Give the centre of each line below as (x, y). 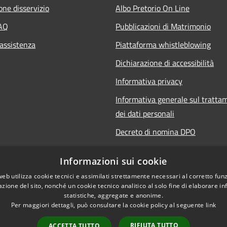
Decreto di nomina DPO (156, 131)
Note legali (134, 168)
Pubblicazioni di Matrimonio (163, 26)
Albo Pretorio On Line (153, 8)
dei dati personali (145, 113)
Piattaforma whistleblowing (163, 44)
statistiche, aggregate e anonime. (113, 195)
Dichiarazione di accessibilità (165, 63)
